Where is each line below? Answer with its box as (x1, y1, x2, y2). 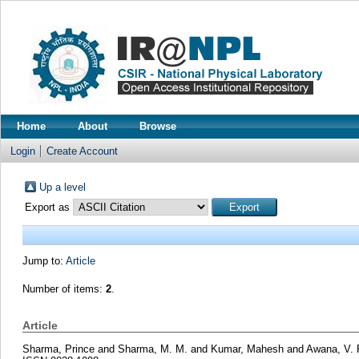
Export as (24, 201, 73, 213)
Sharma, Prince (22, 342, 95, 355)
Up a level (38, 181, 86, 193)
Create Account (46, 145, 118, 157)
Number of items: (22, 283, 106, 295)
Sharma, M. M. (117, 342, 188, 355)
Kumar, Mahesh (210, 342, 284, 355)
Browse (139, 120, 176, 132)
